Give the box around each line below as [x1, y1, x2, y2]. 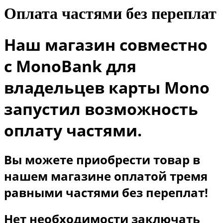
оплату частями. [4, 119, 142, 141]
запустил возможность [4, 98, 198, 119]
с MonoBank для [4, 55, 136, 77]
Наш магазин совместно [4, 33, 208, 55]
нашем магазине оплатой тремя [4, 168, 208, 185]
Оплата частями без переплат [4, 4, 217, 23]
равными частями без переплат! [4, 184, 208, 201]
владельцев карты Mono [4, 76, 210, 98]
